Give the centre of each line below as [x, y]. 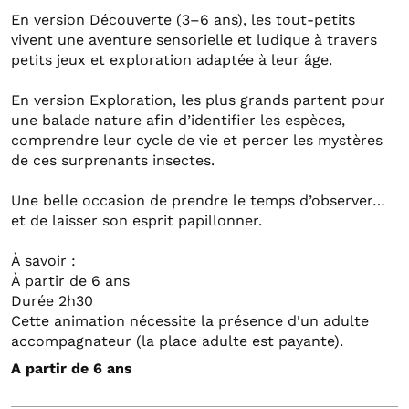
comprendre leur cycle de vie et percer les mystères [197, 141]
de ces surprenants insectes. [113, 161]
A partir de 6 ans [72, 369]
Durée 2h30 [52, 301]
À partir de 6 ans [70, 281]
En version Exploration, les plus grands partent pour [198, 100]
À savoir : [43, 261]
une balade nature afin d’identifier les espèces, [178, 121]
